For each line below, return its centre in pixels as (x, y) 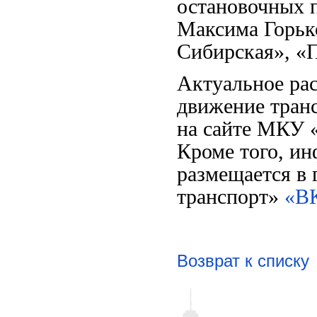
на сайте (217, 129)
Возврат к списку (243, 260)
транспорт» (231, 197)
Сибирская (225, 52)
